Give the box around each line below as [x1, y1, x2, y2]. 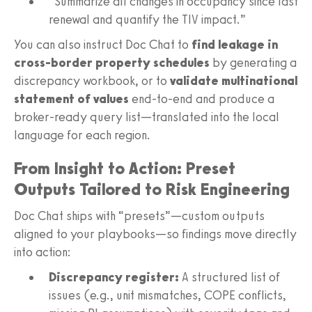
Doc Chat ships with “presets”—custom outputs [14, 208, 265, 224]
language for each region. [14, 127, 150, 143]
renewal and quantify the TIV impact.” [49, 11, 246, 27]
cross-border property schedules [14, 54, 210, 70]
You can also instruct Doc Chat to [14, 36, 192, 52]
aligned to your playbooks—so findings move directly [14, 226, 297, 242]
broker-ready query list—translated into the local [14, 109, 279, 125]
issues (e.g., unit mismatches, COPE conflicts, [49, 287, 286, 303]
